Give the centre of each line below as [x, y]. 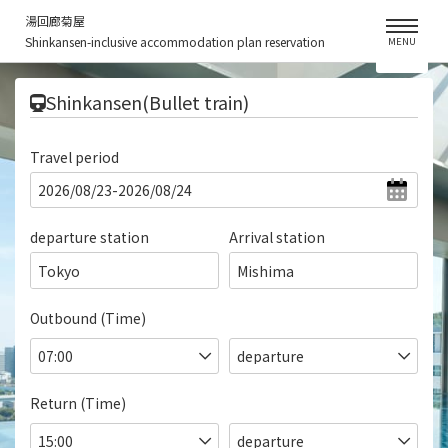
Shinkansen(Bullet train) [147, 102]
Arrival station [277, 237]
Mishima [265, 270]
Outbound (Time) [88, 317]
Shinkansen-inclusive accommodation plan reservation [175, 41]
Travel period [74, 157]
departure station [89, 237]
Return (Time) [78, 402]
